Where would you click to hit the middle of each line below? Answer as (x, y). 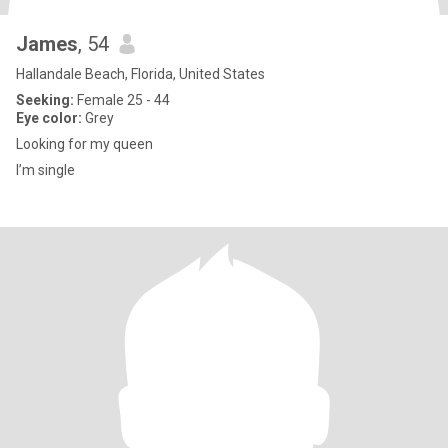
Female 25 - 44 (122, 100)
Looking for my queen (84, 144)
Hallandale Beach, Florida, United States (140, 74)
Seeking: (45, 100)
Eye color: (49, 118)
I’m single (45, 170)
